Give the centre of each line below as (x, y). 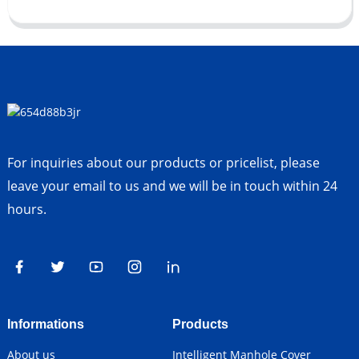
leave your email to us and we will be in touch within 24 (172, 186)
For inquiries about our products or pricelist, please (163, 163)
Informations (45, 325)
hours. (26, 210)
